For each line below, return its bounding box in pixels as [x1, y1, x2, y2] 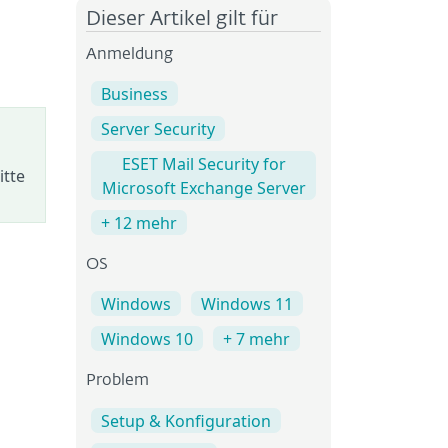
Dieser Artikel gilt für [86, 9, 278, 29]
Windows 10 [101, 328, 193, 351]
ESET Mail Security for [121, 153, 286, 176]
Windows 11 [201, 293, 293, 316]
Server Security [101, 118, 215, 141]
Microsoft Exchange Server [101, 177, 306, 200]
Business [101, 83, 168, 106]
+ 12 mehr [101, 212, 177, 235]
